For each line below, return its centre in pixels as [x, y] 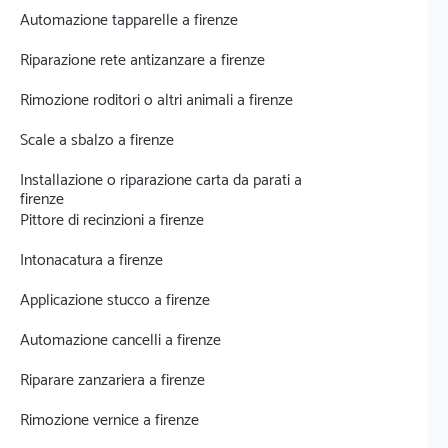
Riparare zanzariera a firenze [112, 380]
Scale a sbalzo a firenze [97, 140]
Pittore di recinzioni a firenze [112, 220]
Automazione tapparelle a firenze [129, 20]
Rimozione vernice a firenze [109, 420]
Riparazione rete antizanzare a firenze [142, 60]
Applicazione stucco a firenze [115, 300]
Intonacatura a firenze [91, 260]
